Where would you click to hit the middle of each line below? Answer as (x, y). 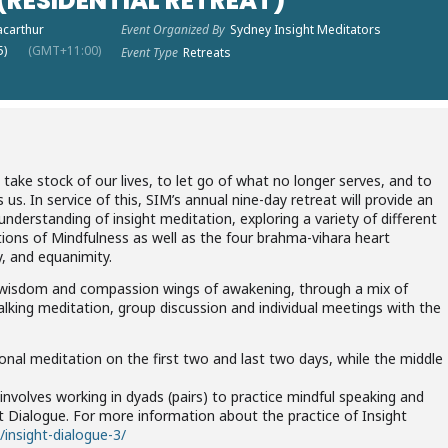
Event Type (149, 52)
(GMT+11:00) (64, 50)
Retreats (206, 52)
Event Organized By (172, 29)
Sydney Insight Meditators (305, 29)
